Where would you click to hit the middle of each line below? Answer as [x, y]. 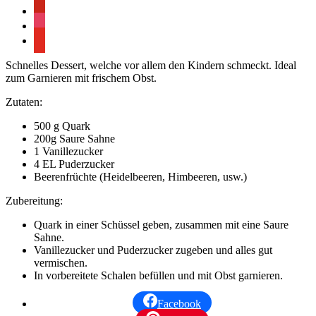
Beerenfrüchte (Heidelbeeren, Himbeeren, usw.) [140, 176]
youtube [51, 38]
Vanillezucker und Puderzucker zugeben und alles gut [153, 250]
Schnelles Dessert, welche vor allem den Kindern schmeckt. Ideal [151, 65]
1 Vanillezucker [68, 151]
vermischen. [61, 262]
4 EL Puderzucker [74, 164]
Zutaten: [24, 102]
